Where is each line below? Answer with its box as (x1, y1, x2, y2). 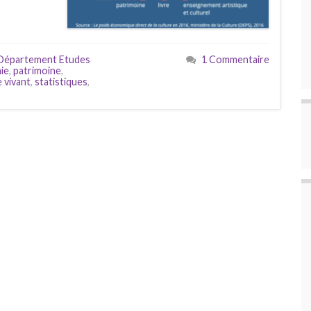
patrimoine (13, 64, 61, 76)
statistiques (35, 75, 87, 87)
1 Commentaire (201, 53, 269, 65)
